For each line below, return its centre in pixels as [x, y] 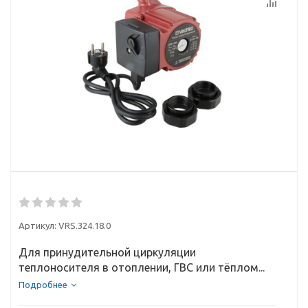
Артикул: [37, 225]
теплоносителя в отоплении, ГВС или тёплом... [142, 267]
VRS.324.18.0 [85, 225]
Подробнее [43, 285]
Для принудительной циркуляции [107, 252]
